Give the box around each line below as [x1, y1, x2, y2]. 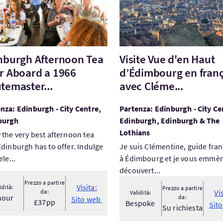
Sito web [71, 194, 103, 204]
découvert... [119, 165, 161, 175]
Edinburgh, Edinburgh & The [119, 115, 220, 125]
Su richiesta [162, 203, 203, 213]
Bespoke [125, 198, 155, 208]
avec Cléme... [119, 79, 183, 93]
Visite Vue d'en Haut [119, 52, 215, 66]
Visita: [76, 182, 97, 192]
